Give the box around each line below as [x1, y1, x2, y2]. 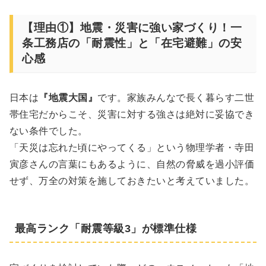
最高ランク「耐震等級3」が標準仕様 [15, 223, 197, 235]
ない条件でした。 [9, 126, 88, 137]
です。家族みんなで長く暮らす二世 [97, 93, 255, 103]
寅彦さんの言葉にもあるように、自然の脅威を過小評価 [9, 159, 254, 170]
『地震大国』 [39, 93, 98, 103]
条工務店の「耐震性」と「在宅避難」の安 [22, 37, 242, 50]
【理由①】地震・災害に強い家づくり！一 [22, 21, 242, 34]
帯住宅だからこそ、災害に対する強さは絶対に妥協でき [9, 109, 254, 120]
